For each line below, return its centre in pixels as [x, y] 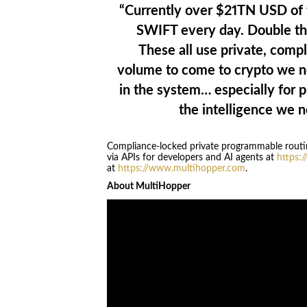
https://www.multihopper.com [181, 168]
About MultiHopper [148, 187]
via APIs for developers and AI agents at [192, 157]
